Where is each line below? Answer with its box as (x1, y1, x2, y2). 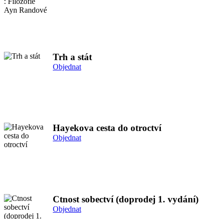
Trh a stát (53, 51, 92, 62)
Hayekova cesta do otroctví (53, 123, 161, 133)
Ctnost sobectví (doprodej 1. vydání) (53, 194, 198, 205)
